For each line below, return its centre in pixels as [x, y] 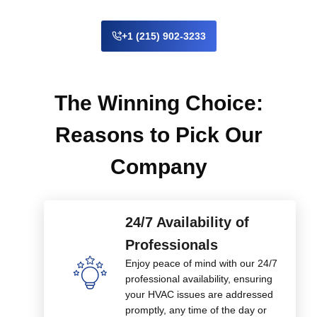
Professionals [172, 245]
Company [158, 167]
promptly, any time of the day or [196, 310]
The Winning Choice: [158, 103]
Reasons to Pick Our [158, 135]
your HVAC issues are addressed [199, 294]
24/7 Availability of [187, 222]
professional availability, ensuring [199, 279]
